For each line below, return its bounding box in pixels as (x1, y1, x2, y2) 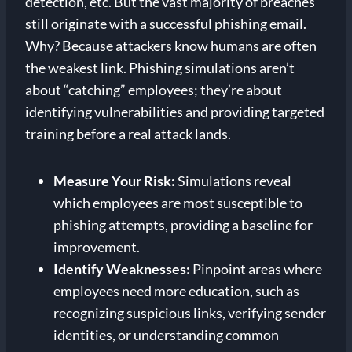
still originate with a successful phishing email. (25, 15, 306, 33)
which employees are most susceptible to (53, 194, 302, 212)
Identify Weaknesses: (53, 260, 190, 278)
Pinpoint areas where (190, 260, 322, 278)
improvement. (53, 238, 140, 256)
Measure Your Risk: (53, 172, 175, 190)
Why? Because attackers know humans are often (25, 37, 317, 55)
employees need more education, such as (53, 282, 299, 300)
